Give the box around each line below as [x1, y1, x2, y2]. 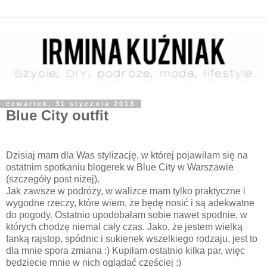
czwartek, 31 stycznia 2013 [6, 100, 135, 107]
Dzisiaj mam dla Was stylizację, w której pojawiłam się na [6, 150, 248, 161]
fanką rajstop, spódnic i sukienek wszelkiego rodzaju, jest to [6, 234, 257, 244]
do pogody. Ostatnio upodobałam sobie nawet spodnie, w [6, 210, 247, 221]
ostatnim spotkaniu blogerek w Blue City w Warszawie [6, 162, 234, 173]
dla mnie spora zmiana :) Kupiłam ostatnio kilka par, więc [6, 246, 245, 256]
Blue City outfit [6, 107, 108, 123]
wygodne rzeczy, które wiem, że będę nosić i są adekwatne [6, 198, 254, 209]
